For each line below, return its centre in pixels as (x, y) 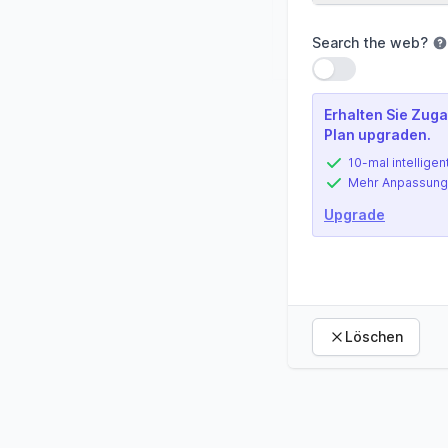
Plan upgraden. (377, 134)
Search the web (366, 42)
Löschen (374, 336)
